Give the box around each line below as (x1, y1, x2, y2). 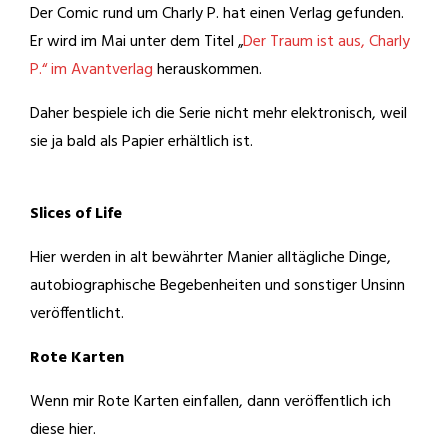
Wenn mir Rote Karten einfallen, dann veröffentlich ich (30, 388, 391, 415)
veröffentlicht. (30, 300, 124, 327)
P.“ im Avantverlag (30, 56, 153, 83)
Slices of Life (30, 200, 122, 227)
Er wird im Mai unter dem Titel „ (30, 28, 243, 55)
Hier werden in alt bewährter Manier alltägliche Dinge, (30, 244, 391, 271)
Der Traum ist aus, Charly (243, 28, 410, 55)
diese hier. (30, 416, 96, 443)
